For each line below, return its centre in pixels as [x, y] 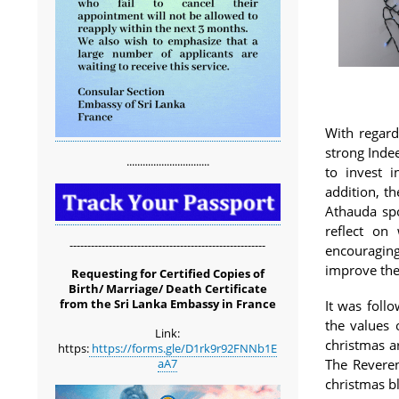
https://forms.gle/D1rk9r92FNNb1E [183, 348]
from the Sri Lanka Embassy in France [167, 304]
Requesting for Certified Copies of [167, 274]
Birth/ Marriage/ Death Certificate [167, 289]
